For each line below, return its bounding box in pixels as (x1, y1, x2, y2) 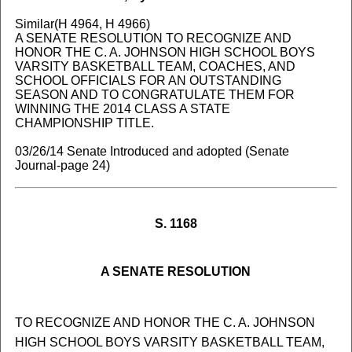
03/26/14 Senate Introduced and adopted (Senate (14, 145, 289, 158)
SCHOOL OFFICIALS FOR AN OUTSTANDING (14, 74, 281, 87)
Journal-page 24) (14, 159, 110, 172)
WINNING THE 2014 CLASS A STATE (14, 102, 230, 115)
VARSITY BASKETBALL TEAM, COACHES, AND (14, 60, 295, 73)
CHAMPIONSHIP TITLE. (14, 116, 154, 130)
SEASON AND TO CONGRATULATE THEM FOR (14, 88, 295, 101)
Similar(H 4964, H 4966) (14, 17, 150, 31)
